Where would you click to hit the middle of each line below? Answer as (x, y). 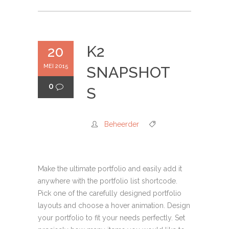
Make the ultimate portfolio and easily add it (110, 169)
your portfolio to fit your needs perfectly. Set (111, 218)
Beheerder (122, 124)
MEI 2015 (56, 66)
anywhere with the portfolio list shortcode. (108, 181)
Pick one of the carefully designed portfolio (110, 193)
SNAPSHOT (128, 72)
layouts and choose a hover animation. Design (114, 205)
